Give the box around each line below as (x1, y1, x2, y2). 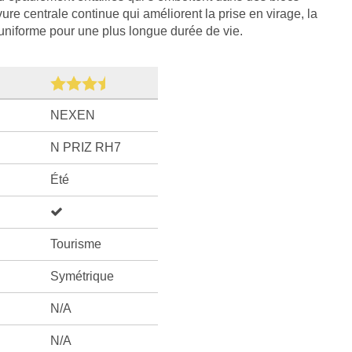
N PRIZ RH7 (49, 141, 121, 154)
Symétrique (49, 269, 114, 283)
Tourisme (49, 237, 101, 251)
